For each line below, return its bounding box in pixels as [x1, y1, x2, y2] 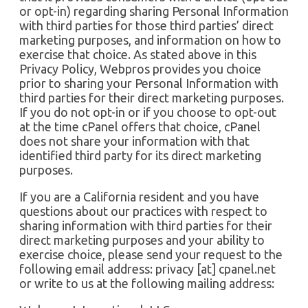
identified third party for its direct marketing [19, 148, 261, 162]
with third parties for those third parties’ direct [19, 18, 274, 32]
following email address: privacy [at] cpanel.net [19, 261, 276, 276]
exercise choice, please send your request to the [19, 247, 283, 261]
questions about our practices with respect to [19, 203, 267, 218]
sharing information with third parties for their [19, 218, 272, 232]
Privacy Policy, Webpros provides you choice [19, 61, 261, 76]
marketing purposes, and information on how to [19, 32, 281, 47]
